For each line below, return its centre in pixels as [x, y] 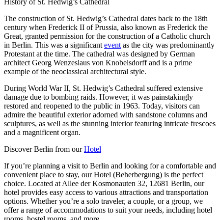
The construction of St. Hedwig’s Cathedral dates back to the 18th [106, 18]
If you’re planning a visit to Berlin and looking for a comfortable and [110, 165]
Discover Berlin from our [44, 149]
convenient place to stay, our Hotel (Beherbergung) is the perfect [104, 174]
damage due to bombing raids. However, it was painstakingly [98, 97]
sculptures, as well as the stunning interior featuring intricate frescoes [110, 123]
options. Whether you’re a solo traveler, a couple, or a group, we [103, 201]
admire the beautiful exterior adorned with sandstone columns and [106, 114]
